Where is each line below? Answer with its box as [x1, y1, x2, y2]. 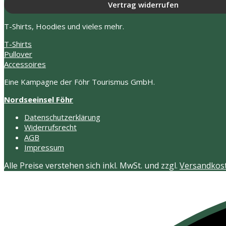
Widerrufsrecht [24, 122, 77, 133]
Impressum [24, 142, 64, 153]
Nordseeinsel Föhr [4, 94, 73, 105]
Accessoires [4, 59, 46, 70]
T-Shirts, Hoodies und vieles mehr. [4, 21, 124, 32]
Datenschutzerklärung [24, 112, 100, 123]
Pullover [4, 49, 32, 60]
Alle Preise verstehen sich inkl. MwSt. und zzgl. [4, 160, 180, 172]
